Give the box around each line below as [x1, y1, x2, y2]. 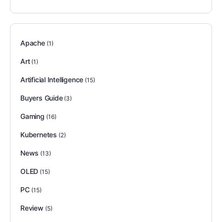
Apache [20, 39, 45, 48]
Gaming [20, 112, 45, 121]
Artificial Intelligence [20, 75, 84, 84]
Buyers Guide [20, 94, 63, 103]
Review [20, 204, 44, 213]
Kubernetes [20, 130, 57, 139]
